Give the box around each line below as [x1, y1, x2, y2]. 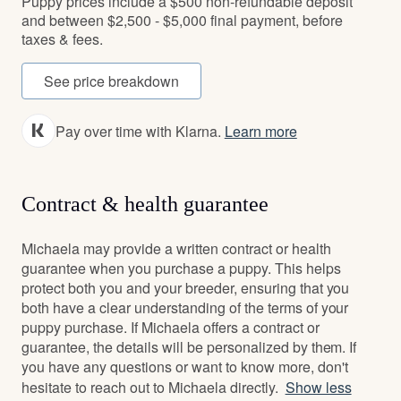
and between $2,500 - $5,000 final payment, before [21, 10, 343, 30]
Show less [285, 377, 352, 397]
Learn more [224, 120, 297, 141]
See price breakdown [44, 71, 179, 91]
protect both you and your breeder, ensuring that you [21, 277, 350, 298]
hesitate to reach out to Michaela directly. [21, 377, 278, 397]
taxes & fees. [21, 29, 103, 49]
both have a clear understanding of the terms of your [21, 297, 349, 318]
